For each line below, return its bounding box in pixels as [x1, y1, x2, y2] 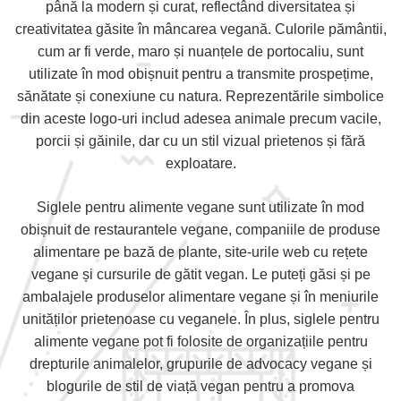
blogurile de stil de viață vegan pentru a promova [47, 379, 354, 394]
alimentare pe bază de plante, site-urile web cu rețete [33, 244, 368, 260]
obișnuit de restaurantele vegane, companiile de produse [21, 222, 380, 237]
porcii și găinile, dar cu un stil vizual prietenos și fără [36, 133, 365, 149]
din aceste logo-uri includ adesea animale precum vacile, [20, 111, 381, 126]
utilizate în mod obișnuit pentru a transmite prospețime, [28, 66, 373, 81]
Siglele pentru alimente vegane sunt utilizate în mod [37, 200, 364, 215]
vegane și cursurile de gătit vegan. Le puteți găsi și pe [30, 267, 371, 282]
